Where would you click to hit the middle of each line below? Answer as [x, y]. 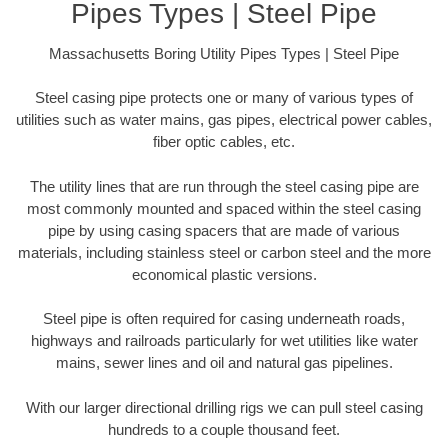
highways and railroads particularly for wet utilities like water [224, 341]
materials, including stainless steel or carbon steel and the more [224, 252]
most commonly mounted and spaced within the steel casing [224, 208]
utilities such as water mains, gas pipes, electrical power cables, [224, 120]
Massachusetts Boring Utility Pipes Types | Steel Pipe [224, 53]
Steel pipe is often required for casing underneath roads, [224, 319]
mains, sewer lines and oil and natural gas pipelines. [224, 363]
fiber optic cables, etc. [224, 142]
